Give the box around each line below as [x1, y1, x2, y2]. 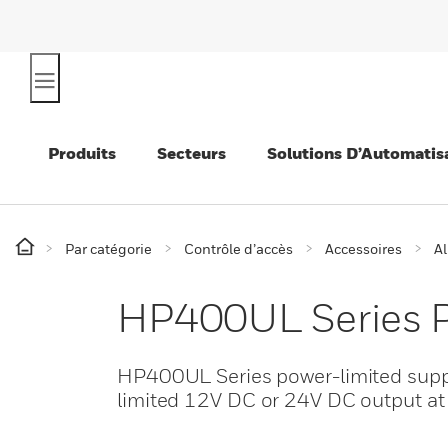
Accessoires [325, 240, 402, 257]
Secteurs [157, 143, 226, 163]
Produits [48, 143, 116, 163]
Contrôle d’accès [184, 240, 293, 257]
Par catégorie [65, 240, 152, 257]
